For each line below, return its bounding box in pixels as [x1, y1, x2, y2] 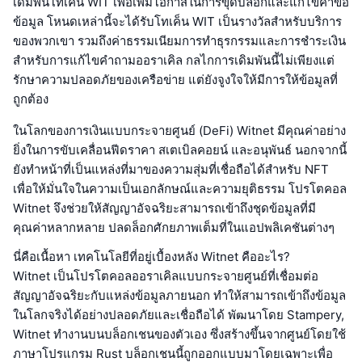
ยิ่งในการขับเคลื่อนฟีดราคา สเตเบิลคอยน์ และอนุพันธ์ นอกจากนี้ [13, 141, 347, 158]
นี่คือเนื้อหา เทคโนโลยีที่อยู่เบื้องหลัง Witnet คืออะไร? [13, 248, 290, 264]
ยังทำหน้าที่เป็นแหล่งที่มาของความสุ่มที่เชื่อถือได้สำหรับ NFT [13, 161, 329, 177]
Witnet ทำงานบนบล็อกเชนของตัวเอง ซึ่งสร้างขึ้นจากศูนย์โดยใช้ [13, 326, 346, 342]
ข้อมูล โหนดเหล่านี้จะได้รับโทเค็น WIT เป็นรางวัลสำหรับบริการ [13, 13, 342, 29]
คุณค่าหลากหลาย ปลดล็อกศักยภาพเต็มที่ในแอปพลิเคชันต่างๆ [13, 219, 335, 235]
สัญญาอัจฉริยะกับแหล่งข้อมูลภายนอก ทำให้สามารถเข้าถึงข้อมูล [13, 287, 346, 303]
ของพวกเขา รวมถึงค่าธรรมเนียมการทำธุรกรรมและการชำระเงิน [13, 32, 346, 48]
